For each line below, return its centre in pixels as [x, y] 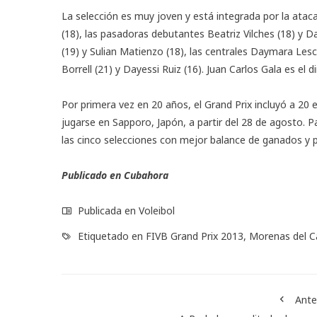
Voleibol [157, 210]
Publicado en [93, 175]
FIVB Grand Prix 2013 [195, 236]
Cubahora [146, 175]
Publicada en [107, 210]
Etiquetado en [110, 236]
